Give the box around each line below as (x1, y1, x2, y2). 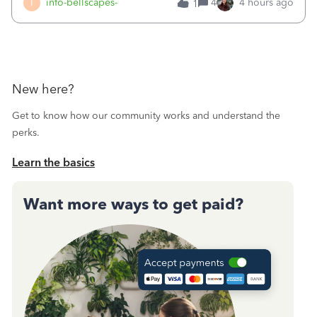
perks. (12, 126, 40, 139)
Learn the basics (12, 155, 95, 169)
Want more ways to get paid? (23, 194, 243, 214)
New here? (12, 81, 74, 97)
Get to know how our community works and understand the (12, 109, 280, 122)
